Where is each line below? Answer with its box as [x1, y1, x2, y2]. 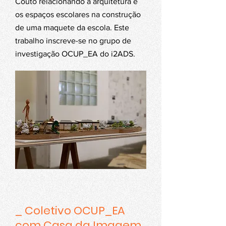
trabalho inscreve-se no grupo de [15, 36, 131, 45]
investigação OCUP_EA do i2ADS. [15, 49, 135, 58]
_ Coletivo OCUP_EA [15, 203, 125, 218]
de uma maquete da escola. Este [15, 23, 129, 32]
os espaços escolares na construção [15, 10, 141, 19]
